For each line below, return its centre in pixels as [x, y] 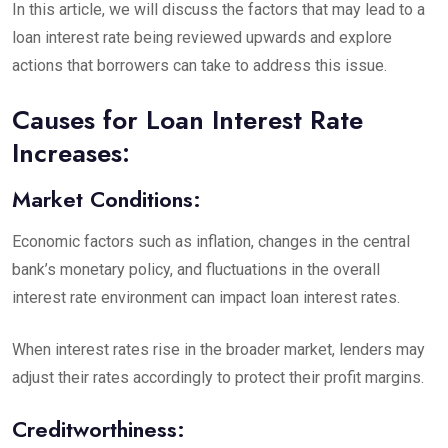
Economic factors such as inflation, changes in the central [211, 241]
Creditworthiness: [98, 429]
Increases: [71, 153]
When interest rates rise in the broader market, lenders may [218, 349]
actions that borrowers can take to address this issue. [199, 65]
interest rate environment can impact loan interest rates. [206, 297]
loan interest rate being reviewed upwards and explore [202, 37]
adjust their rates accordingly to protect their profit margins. [218, 377]
